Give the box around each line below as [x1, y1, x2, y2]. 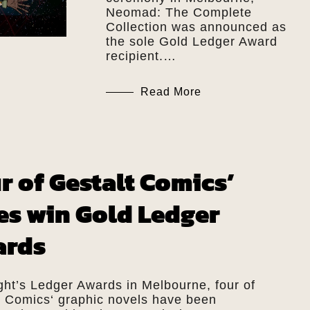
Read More [140, 85, 201, 98]
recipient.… [105, 48, 176, 63]
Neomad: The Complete [105, 5, 252, 19]
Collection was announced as [105, 19, 286, 34]
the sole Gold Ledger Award [105, 34, 277, 48]
